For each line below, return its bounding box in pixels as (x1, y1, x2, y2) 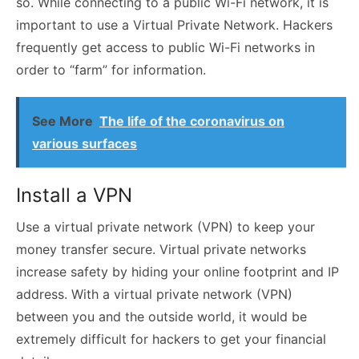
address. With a (16, 285, 114, 302)
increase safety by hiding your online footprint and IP (16, 263, 339, 280)
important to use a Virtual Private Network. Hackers (16, 16, 333, 33)
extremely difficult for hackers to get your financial (16, 330, 326, 347)
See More (32, 112, 93, 129)
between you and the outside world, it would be (16, 308, 307, 325)
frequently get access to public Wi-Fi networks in (16, 38, 315, 55)
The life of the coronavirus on (99, 112, 284, 129)
